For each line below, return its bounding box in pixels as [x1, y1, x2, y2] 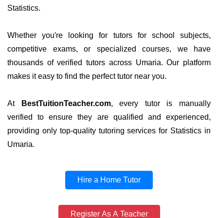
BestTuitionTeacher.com [21, 99, 111, 108]
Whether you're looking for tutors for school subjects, [7, 31, 211, 39]
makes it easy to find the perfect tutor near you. [7, 72, 166, 80]
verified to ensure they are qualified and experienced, [7, 113, 211, 121]
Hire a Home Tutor [77, 176, 141, 184]
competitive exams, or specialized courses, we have [7, 45, 211, 53]
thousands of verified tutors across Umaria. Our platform [7, 58, 211, 67]
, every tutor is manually [110, 99, 211, 108]
